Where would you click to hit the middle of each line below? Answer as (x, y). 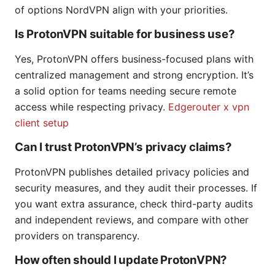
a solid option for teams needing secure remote (126, 91)
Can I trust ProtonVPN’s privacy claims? (123, 147)
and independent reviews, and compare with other (132, 220)
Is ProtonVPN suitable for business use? (125, 34)
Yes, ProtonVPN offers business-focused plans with (134, 59)
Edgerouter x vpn (209, 107)
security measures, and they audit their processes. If (136, 188)
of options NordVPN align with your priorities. (121, 10)
